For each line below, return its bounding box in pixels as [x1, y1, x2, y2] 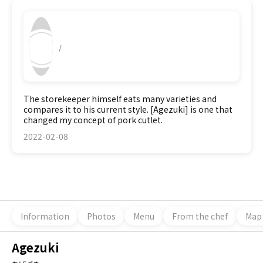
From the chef [172, 210, 228, 222]
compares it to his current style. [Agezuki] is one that [23, 103, 232, 115]
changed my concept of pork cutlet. [23, 114, 163, 126]
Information [21, 210, 69, 222]
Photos [87, 210, 116, 222]
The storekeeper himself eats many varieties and [23, 93, 217, 104]
